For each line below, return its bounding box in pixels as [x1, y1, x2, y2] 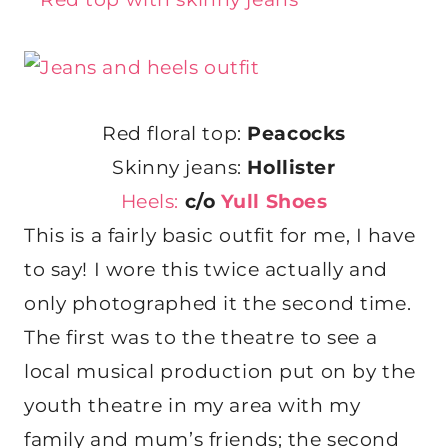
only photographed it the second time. [24, 292, 412, 316]
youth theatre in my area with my [24, 394, 361, 418]
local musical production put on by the [24, 360, 416, 384]
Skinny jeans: [112, 156, 248, 180]
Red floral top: [102, 122, 242, 146]
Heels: [120, 190, 179, 214]
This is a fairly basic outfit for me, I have [24, 224, 416, 248]
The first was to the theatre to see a [24, 326, 378, 350]
